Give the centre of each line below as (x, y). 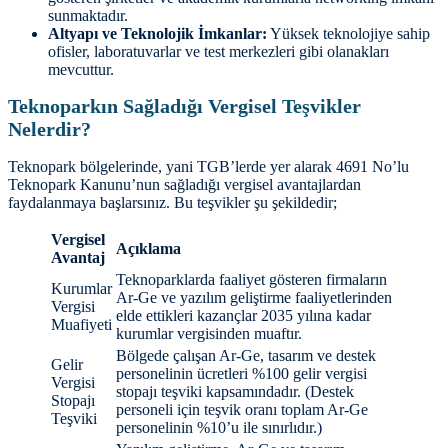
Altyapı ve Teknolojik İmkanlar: (157, 33)
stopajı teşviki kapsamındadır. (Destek (235, 392)
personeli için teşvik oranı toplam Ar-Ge (242, 410)
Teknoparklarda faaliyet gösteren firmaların (251, 280)
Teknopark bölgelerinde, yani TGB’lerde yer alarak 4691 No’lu (208, 167)
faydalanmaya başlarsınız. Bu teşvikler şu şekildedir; (172, 203)
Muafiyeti (81, 325)
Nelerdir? (49, 129)
